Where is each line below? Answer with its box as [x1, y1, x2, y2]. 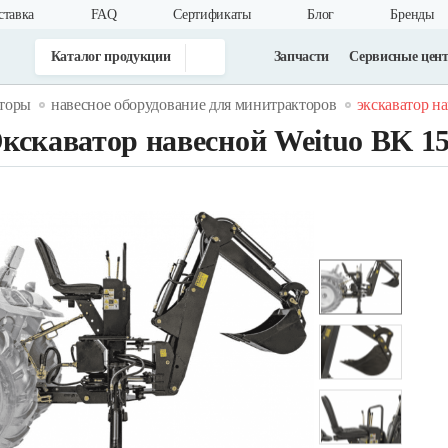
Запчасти [273, 48, 330, 64]
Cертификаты [173, 7, 251, 22]
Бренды [390, 7, 434, 22]
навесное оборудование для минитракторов [50, 96, 337, 113]
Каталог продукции [50, 48, 171, 64]
